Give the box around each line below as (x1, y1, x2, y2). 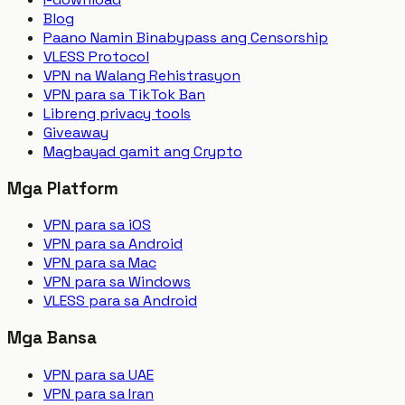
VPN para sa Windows (43, 272, 191, 292)
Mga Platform (7, 177, 118, 199)
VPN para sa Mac (43, 253, 156, 273)
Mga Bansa (7, 327, 97, 349)
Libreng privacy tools (43, 103, 191, 123)
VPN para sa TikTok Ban (43, 84, 205, 104)
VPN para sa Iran (43, 383, 154, 403)
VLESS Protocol (43, 46, 149, 66)
